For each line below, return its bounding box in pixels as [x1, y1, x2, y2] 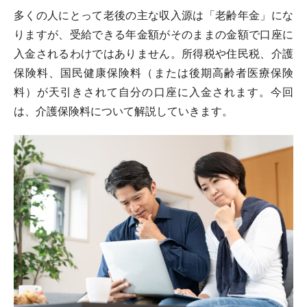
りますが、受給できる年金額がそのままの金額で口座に [14, 28, 293, 41]
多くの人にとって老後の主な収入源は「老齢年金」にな [14, 9, 293, 22]
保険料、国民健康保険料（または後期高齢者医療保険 [14, 66, 293, 79]
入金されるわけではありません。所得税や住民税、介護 [14, 47, 293, 60]
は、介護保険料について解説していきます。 [14, 105, 233, 118]
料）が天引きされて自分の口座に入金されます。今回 [14, 86, 293, 99]
